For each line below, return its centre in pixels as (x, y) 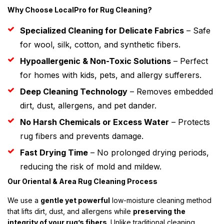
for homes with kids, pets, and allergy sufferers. (111, 75)
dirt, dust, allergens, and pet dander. (88, 105)
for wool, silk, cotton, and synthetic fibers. (100, 44)
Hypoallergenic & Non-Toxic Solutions (95, 61)
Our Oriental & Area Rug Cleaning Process (82, 181)
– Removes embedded (170, 91)
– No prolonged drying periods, (148, 152)
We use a (24, 200)
